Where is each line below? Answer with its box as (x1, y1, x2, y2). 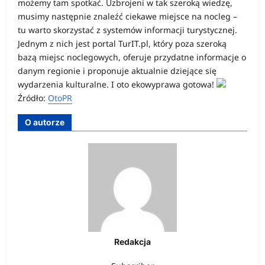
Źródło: (18, 92, 48, 104)
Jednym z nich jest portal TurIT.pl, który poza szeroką (18, 38, 227, 49)
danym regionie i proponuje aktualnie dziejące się (18, 65, 216, 76)
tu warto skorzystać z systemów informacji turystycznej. (18, 24, 237, 35)
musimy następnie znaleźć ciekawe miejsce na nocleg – (18, 11, 237, 22)
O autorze (25, 117, 64, 127)
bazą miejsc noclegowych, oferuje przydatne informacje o (18, 51, 246, 63)
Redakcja (114, 237, 151, 247)
